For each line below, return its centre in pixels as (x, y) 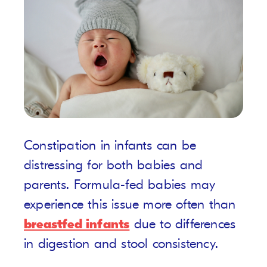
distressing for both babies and (114, 165)
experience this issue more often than (130, 205)
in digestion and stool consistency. (121, 244)
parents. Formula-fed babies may (120, 185)
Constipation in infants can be (110, 146)
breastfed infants (77, 224)
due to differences (183, 224)
